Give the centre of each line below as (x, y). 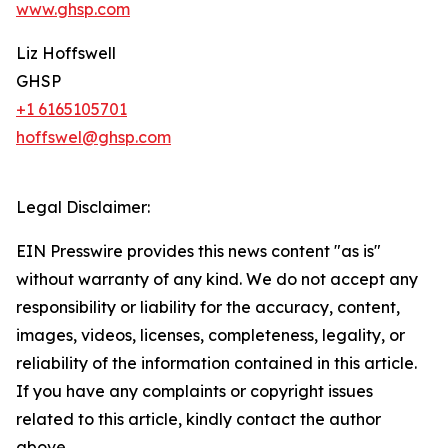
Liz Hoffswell (66, 53)
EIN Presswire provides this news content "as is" (198, 251)
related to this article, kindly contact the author (198, 419)
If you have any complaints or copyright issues (194, 391)
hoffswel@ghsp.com (93, 137)
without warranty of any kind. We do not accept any (217, 279)
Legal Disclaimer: (83, 207)
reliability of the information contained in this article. (216, 363)
